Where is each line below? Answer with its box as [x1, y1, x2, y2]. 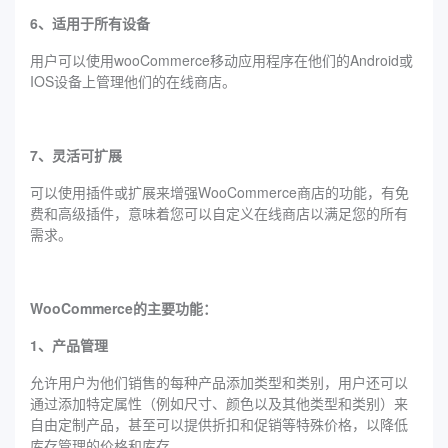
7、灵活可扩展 [30, 144, 122, 165]
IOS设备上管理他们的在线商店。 [30, 70, 236, 91]
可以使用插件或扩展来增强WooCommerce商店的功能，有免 [30, 181, 409, 202]
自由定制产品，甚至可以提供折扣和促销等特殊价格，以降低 [30, 413, 408, 434]
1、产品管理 [30, 334, 108, 355]
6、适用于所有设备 [30, 12, 150, 33]
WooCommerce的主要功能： [30, 297, 217, 318]
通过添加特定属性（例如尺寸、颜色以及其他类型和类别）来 [30, 392, 408, 413]
